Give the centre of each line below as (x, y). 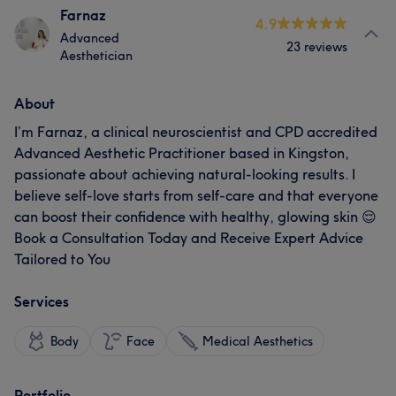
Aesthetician (96, 56)
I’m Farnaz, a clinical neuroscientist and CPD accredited (196, 132)
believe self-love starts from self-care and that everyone (196, 195)
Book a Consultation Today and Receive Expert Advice (189, 238)
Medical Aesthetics (258, 341)
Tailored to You (62, 259)
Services (42, 301)
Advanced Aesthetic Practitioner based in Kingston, (182, 153)
